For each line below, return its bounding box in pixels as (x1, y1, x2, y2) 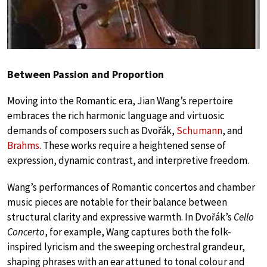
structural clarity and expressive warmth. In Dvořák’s (7, 210, 234, 223)
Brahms (7, 139, 39, 152)
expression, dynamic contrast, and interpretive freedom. (7, 154, 249, 167)
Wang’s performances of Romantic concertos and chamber (7, 181, 255, 194)
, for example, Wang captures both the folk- (45, 225, 231, 238)
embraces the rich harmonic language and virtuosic (7, 109, 225, 122)
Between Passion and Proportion (7, 67, 164, 81)
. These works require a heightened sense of (39, 139, 226, 152)
